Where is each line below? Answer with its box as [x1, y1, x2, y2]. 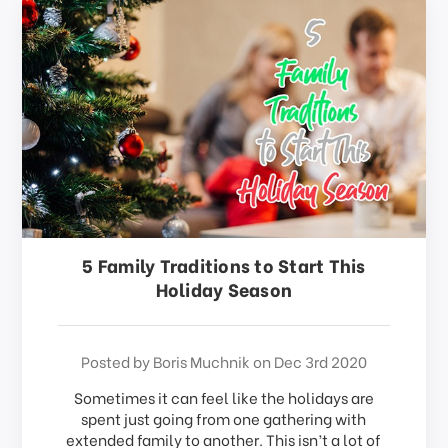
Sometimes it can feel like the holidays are [73, 386, 374, 408]
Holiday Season [155, 275, 293, 302]
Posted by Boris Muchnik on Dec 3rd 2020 [80, 350, 367, 372]
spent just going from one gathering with [81, 407, 367, 429]
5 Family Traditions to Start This [82, 251, 366, 278]
